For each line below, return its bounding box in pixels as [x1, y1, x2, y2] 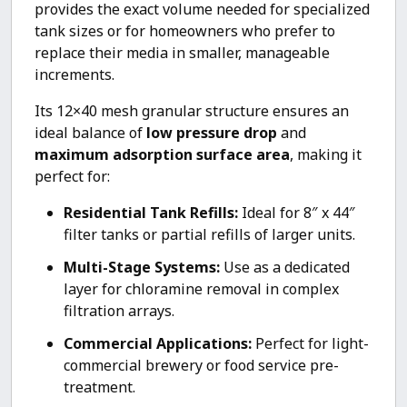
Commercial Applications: [64, 333, 252, 353]
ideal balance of [35, 123, 146, 143]
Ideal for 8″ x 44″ [238, 203, 355, 223]
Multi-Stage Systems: [64, 257, 220, 277]
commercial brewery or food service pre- [64, 355, 339, 375]
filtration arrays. [64, 301, 174, 321]
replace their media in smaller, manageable [35, 43, 330, 63]
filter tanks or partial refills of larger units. [64, 224, 355, 244]
